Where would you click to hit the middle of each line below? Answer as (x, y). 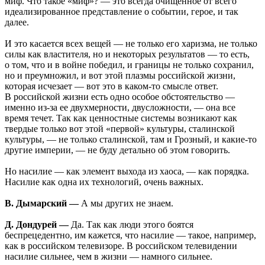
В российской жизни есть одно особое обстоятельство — (120, 97)
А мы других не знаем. (126, 203)
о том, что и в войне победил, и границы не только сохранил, (129, 65)
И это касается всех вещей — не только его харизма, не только (131, 44)
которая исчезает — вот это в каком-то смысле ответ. (112, 86)
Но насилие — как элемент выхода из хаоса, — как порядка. (127, 172)
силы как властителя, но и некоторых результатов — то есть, (127, 54)
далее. (17, 22)
